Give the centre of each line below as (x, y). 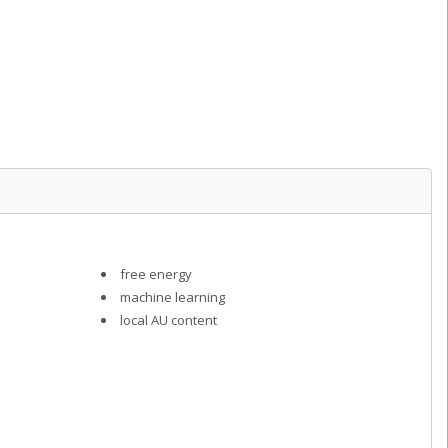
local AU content (168, 319)
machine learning (172, 296)
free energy (155, 273)
